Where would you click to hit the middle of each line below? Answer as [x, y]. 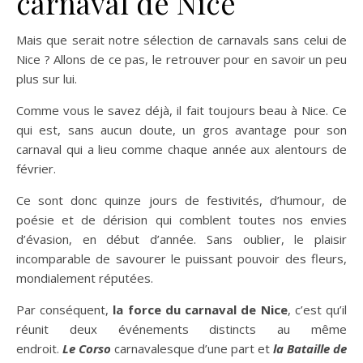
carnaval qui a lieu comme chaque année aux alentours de [181, 149]
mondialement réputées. [85, 278]
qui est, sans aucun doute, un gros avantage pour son [181, 130]
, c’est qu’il [317, 310]
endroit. [39, 349]
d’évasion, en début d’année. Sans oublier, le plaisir [181, 239]
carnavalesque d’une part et [192, 349]
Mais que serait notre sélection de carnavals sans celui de [181, 40]
